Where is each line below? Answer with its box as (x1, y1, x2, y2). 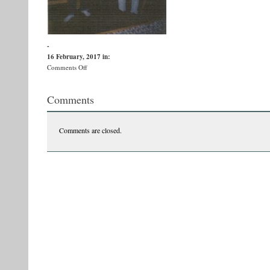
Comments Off (47, 63, 87, 72)
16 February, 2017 (47, 52, 102, 61)
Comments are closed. (59, 125, 122, 135)
